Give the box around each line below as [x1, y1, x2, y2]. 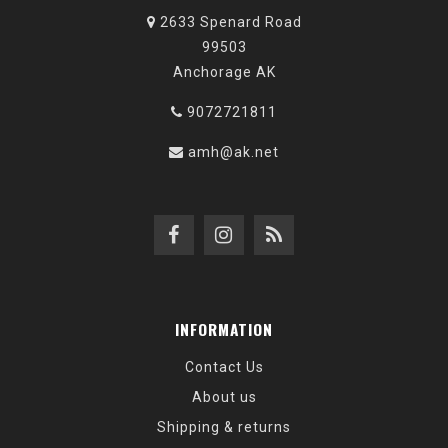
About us [191, 389, 257, 405]
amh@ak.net [188, 144, 279, 160]
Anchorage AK [172, 64, 276, 80]
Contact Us [184, 359, 264, 375]
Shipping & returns [157, 419, 291, 435]
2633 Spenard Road [155, 14, 302, 30]
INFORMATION [175, 318, 273, 340]
